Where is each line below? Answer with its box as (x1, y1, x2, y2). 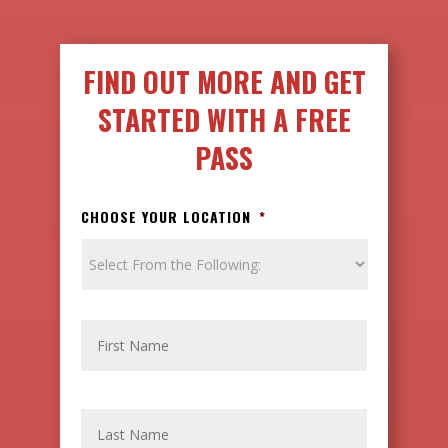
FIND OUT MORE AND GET (82, 61, 366, 102)
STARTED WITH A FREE (97, 99, 351, 140)
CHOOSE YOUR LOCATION (81, 206, 252, 227)
